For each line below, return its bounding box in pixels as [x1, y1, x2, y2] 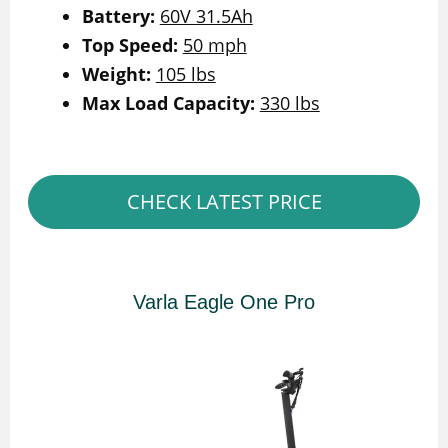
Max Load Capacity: [81, 90, 255, 115]
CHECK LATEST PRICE [126, 187, 322, 215]
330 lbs [259, 90, 320, 115]
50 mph [182, 32, 247, 57]
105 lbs [155, 61, 216, 86]
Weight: [81, 61, 151, 86]
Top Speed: [81, 32, 178, 57]
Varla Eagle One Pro [133, 290, 315, 313]
